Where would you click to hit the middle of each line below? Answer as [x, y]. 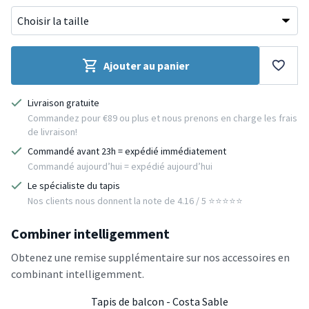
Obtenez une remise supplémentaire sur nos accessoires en [150, 258]
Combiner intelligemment [90, 234]
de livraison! [52, 132]
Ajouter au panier [146, 66]
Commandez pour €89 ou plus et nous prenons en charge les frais [162, 118]
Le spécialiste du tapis [74, 186]
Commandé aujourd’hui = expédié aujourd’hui [120, 167]
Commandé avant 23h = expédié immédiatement [127, 151]
